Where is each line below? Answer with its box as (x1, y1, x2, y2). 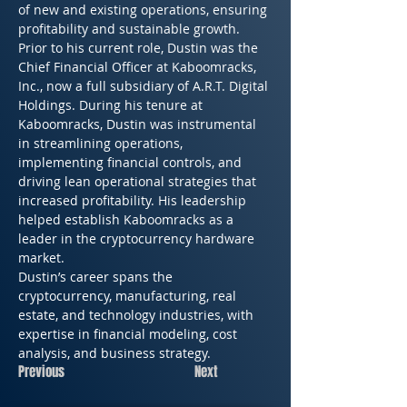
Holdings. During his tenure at (18, 96, 206, 114)
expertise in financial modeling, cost (18, 325, 241, 342)
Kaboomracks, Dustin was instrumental (18, 115, 260, 133)
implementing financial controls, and (18, 154, 245, 171)
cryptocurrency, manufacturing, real (18, 287, 240, 304)
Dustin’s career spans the (18, 268, 176, 285)
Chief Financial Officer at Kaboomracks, (18, 58, 260, 75)
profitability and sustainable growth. (18, 20, 240, 37)
